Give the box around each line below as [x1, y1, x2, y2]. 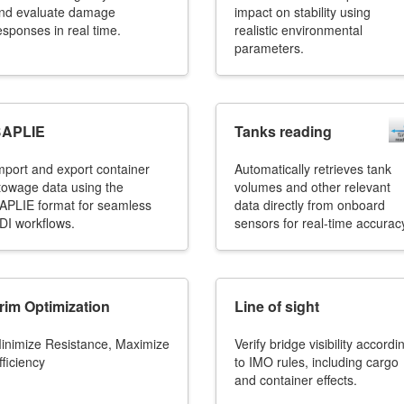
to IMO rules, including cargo [234, 353, 399, 371]
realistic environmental [234, 21, 363, 39]
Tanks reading [234, 121, 332, 142]
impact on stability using [234, 3, 371, 21]
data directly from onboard [234, 196, 385, 214]
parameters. [234, 39, 304, 57]
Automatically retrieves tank [234, 160, 391, 178]
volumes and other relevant [234, 178, 390, 196]
